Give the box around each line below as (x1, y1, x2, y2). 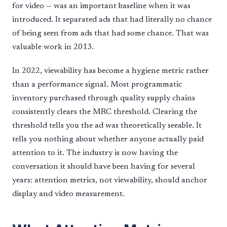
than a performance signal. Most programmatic (12, 80, 182, 89)
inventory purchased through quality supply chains (12, 94, 195, 102)
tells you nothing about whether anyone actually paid (12, 135, 204, 143)
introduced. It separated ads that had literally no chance (12, 15, 212, 24)
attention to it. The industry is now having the (12, 148, 178, 157)
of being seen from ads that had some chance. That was (12, 29, 209, 37)
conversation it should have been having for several (12, 162, 195, 171)
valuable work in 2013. (12, 43, 94, 51)
